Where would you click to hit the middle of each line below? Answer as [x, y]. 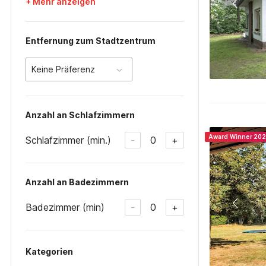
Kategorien [49, 251]
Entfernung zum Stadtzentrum [91, 41]
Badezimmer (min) [65, 207]
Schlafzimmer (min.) [68, 140]
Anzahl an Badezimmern [77, 182]
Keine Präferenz [63, 69]
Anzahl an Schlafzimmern [80, 115]
